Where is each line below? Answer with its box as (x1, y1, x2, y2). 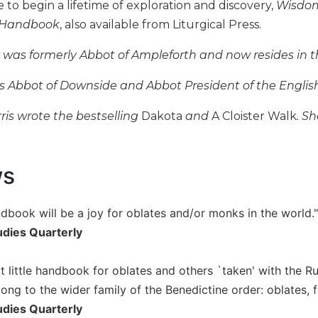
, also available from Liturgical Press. (60, 17, 261, 31)
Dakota (141, 109, 182, 123)
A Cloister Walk (212, 109, 297, 123)
